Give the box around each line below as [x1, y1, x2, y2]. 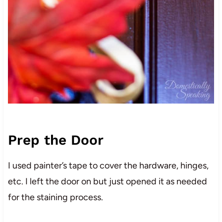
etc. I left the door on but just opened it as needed [7, 175, 207, 187]
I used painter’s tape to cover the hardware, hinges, [7, 160, 209, 171]
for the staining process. [7, 191, 103, 203]
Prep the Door [7, 131, 104, 148]
